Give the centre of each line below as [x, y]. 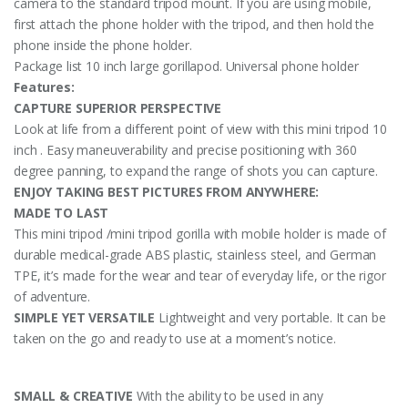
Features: [44, 87]
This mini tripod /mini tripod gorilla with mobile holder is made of [200, 233]
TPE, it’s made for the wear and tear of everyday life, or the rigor [200, 275]
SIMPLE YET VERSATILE [85, 317]
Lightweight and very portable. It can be [270, 317]
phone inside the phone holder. [103, 45]
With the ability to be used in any [228, 395]
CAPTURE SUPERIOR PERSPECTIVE [118, 107]
